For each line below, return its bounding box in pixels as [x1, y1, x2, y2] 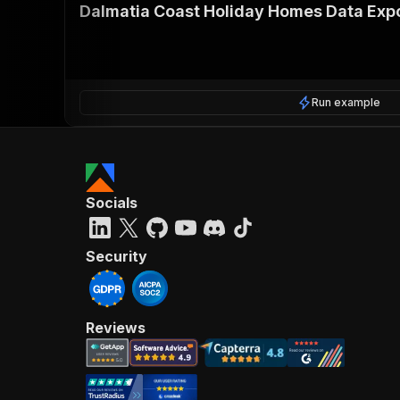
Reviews [86, 318, 146, 337]
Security [86, 246, 147, 265]
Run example [312, 95, 380, 109]
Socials [86, 193, 137, 212]
